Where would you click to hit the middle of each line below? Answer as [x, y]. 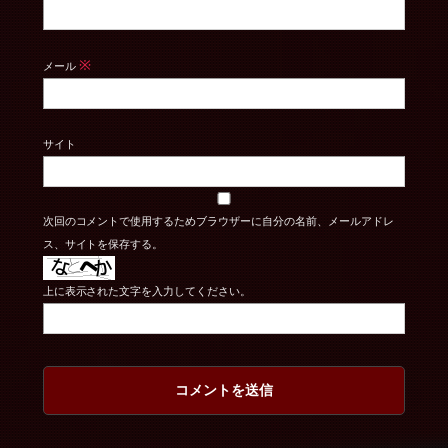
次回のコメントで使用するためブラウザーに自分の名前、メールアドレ [218, 220]
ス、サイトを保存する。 [103, 243]
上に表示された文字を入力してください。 [147, 290]
